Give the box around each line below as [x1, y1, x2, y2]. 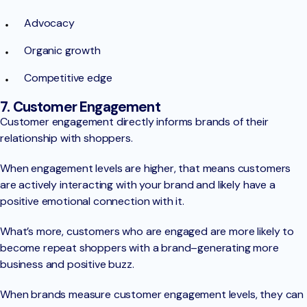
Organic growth [24, 42, 101, 58]
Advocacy [24, 15, 75, 30]
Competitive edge [24, 70, 112, 85]
